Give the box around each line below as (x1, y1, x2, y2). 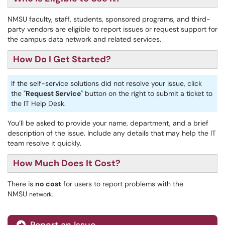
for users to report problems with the (61, 179, 183, 188)
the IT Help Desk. (11, 99, 68, 108)
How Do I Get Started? (13, 53, 111, 65)
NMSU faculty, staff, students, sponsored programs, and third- (8, 15, 210, 24)
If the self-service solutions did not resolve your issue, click (11, 79, 202, 88)
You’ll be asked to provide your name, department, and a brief (8, 119, 208, 128)
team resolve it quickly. (8, 139, 81, 148)
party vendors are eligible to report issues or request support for (8, 25, 217, 34)
